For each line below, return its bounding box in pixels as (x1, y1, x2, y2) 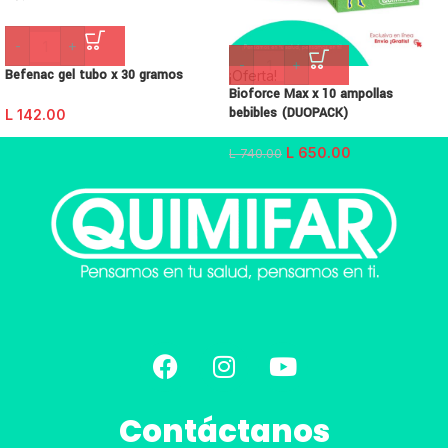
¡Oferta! (229, 66, 277, 84)
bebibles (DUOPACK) (229, 103, 348, 122)
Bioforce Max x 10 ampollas (229, 84, 393, 103)
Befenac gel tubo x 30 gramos (5, 65, 183, 84)
